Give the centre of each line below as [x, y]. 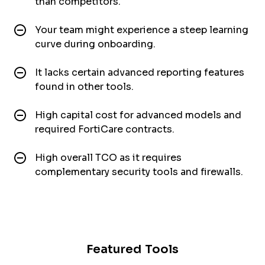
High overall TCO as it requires [108, 157]
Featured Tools [132, 249]
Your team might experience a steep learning [142, 30]
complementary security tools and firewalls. [139, 172]
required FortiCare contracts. [105, 129]
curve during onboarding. [95, 44]
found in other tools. [84, 86]
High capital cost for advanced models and [138, 115]
